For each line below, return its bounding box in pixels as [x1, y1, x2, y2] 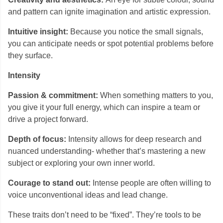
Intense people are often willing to [93, 179, 211, 187]
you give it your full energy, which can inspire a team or [8, 103, 200, 111]
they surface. [8, 51, 53, 60]
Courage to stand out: [8, 179, 93, 187]
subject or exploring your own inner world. [8, 159, 155, 167]
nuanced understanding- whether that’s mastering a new [8, 147, 206, 155]
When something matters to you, [98, 91, 213, 100]
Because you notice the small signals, [68, 27, 203, 36]
